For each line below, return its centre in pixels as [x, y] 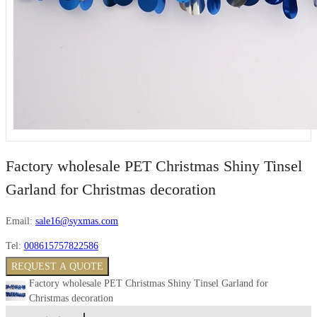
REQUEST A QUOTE [57, 267]
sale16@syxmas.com [77, 221]
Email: [19, 221]
